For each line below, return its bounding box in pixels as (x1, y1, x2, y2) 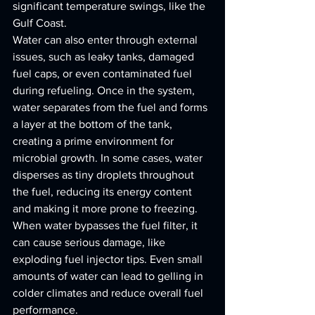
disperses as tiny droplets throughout (13, 169, 197, 181)
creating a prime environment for (13, 135, 176, 147)
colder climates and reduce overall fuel (13, 287, 206, 299)
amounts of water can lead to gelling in (13, 270, 206, 282)
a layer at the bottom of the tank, (13, 118, 175, 130)
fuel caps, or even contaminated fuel (13, 67, 195, 79)
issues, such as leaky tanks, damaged (13, 51, 197, 63)
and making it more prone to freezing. (13, 202, 200, 214)
